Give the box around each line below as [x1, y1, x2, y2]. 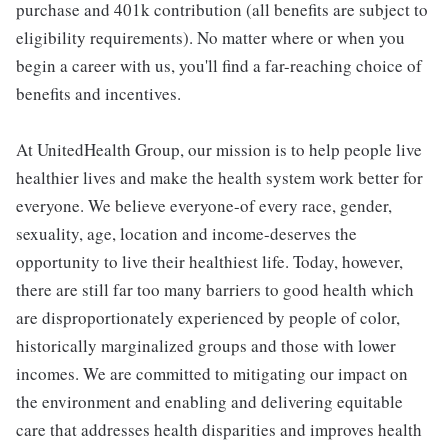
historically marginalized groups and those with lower [16, 334, 396, 357]
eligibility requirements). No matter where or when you [16, 26, 405, 49]
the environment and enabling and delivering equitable [16, 390, 403, 413]
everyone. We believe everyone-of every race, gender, [16, 194, 392, 217]
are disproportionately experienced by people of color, [16, 306, 400, 329]
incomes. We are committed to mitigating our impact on [16, 362, 408, 385]
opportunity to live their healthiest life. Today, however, [16, 250, 403, 273]
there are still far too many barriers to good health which [16, 278, 414, 301]
